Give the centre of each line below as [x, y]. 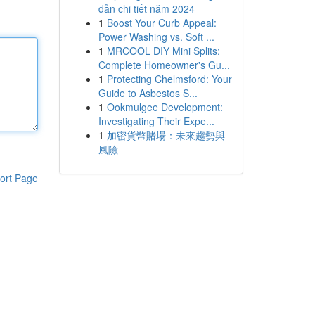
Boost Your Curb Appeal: [161, 22]
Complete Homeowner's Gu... [164, 65]
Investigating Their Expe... [156, 121]
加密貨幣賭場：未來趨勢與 [166, 135]
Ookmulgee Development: [165, 107]
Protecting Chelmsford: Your [169, 79]
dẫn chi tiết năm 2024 [146, 8]
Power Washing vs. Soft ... [156, 37]
